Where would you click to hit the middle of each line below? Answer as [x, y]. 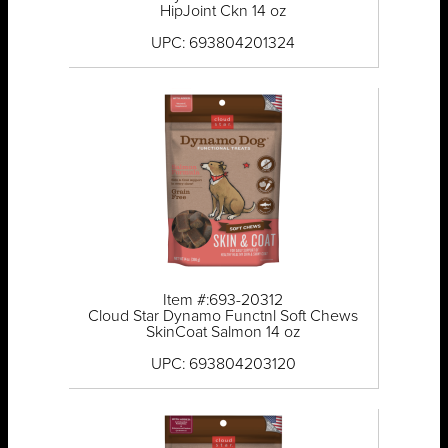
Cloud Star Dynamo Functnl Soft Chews [223, 316]
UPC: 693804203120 [223, 364]
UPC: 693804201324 [223, 43]
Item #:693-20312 [223, 300]
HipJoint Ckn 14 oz [223, 11]
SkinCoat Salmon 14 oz [223, 332]
